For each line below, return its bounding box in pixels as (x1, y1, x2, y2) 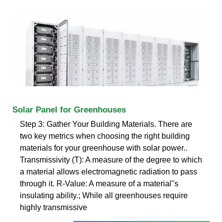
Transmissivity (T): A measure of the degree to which (20, 155, 202, 164)
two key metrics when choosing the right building (20, 131, 190, 140)
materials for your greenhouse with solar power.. (20, 143, 187, 152)
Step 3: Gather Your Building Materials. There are (20, 119, 192, 128)
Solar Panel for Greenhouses (12, 105, 126, 114)
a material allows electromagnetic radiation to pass (20, 167, 197, 176)
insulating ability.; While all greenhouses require (20, 191, 188, 200)
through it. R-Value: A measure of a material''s (20, 179, 178, 188)
